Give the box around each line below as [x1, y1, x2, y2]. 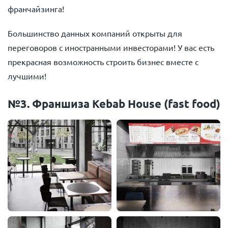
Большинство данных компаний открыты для [8, 28, 182, 39]
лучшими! [8, 71, 46, 81]
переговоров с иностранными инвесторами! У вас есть [8, 42, 214, 53]
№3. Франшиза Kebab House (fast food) [8, 97, 220, 111]
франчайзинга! [8, 4, 64, 14]
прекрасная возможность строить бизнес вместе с [8, 56, 198, 67]
